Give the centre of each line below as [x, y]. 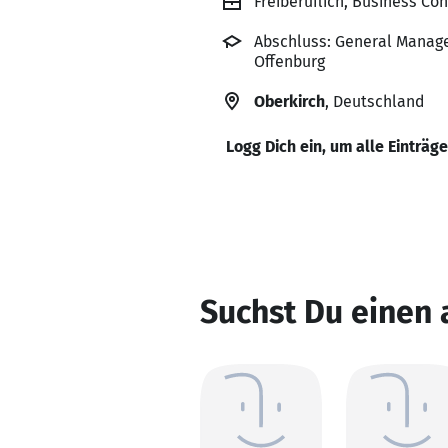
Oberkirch [289, 101]
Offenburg [289, 61]
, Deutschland [374, 101]
